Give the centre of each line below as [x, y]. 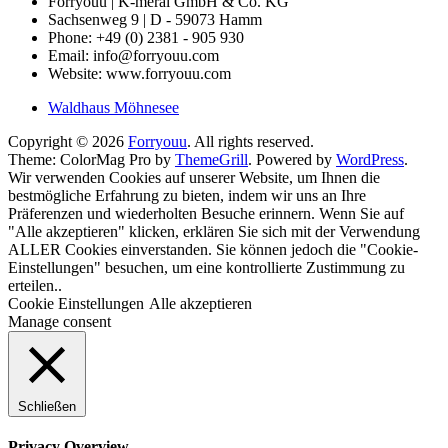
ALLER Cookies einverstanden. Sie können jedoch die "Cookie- [213, 249]
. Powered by [292, 159]
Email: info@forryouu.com [133, 55]
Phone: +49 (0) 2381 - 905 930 [146, 37]
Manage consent [59, 321]
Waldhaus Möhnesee [113, 107]
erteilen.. [35, 285]
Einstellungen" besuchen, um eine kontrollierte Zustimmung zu [206, 267]
